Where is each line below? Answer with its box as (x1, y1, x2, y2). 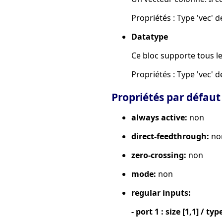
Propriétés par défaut (111, 90, 221, 104)
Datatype (131, 31, 168, 42)
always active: (131, 111, 187, 123)
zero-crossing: (131, 149, 186, 161)
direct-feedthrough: (131, 130, 209, 142)
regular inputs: (131, 187, 191, 198)
